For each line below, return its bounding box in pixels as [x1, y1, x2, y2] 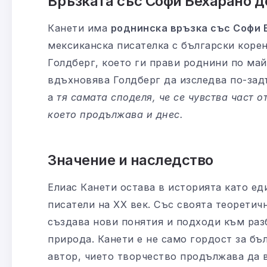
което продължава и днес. [48, 108, 183, 120]
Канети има [48, 21, 111, 34]
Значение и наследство [48, 151, 213, 169]
